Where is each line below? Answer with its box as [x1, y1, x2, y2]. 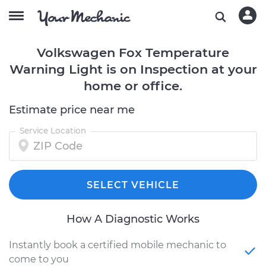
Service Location [19, 125, 87, 136]
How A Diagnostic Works [66, 213, 199, 226]
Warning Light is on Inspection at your [9, 62, 257, 77]
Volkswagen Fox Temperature [37, 45, 229, 60]
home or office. [84, 78, 182, 93]
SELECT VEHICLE [87, 179, 179, 191]
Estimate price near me [9, 103, 135, 116]
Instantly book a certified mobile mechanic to [9, 239, 226, 251]
